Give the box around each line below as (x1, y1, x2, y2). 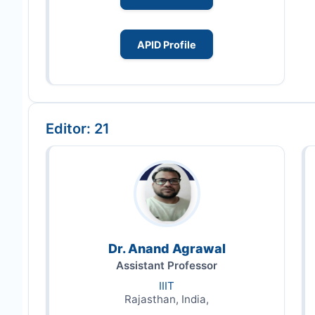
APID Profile (137, 38, 196, 51)
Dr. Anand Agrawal (108, 240, 226, 256)
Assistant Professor (116, 258, 217, 272)
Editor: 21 (46, 120, 110, 137)
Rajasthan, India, (124, 292, 209, 306)
